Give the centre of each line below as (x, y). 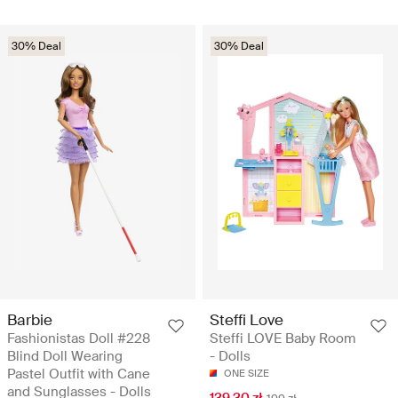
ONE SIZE (247, 374)
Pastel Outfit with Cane (79, 374)
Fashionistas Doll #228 (79, 339)
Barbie (30, 320)
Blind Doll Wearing (65, 357)
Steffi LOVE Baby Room (283, 339)
